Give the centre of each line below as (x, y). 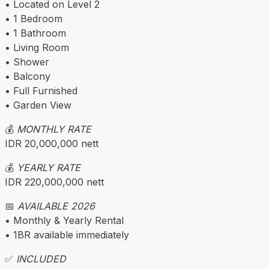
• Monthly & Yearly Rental (64, 221)
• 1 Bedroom (34, 19)
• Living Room (37, 48)
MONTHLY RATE (54, 129)
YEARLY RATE (49, 168)
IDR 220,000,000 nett (54, 182)
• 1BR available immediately (67, 235)
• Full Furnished (41, 91)
